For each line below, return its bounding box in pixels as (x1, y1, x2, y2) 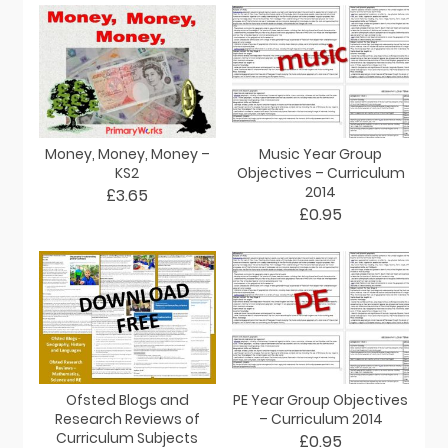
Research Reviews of (54, 408, 200, 429)
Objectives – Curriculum (236, 162, 405, 183)
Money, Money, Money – (44, 143, 210, 164)
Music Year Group (259, 143, 383, 164)
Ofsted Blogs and (65, 389, 189, 410)
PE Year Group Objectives (233, 389, 409, 410)
